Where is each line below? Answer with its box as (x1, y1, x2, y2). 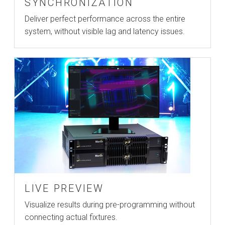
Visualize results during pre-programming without (25, 200, 195, 209)
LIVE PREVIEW (25, 182, 104, 194)
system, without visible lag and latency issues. (25, 27, 185, 36)
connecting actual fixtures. (25, 212, 118, 222)
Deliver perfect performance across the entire (25, 14, 185, 24)
